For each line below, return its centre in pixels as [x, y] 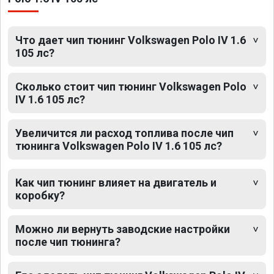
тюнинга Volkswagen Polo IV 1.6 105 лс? [119, 146]
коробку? [40, 196]
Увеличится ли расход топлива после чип [124, 133]
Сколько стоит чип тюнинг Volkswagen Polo [131, 87]
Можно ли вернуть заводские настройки [123, 229]
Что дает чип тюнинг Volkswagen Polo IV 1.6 [131, 40]
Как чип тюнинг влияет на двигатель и [116, 183]
